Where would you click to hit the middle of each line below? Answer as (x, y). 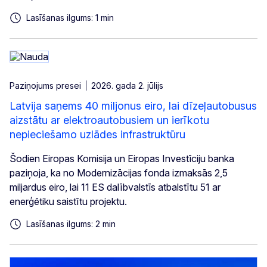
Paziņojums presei (45, 86)
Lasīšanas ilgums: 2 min (71, 224)
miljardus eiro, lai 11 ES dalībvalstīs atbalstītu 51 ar (115, 187)
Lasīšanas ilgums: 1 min (70, 18)
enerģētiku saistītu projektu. (68, 202)
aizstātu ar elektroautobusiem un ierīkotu (109, 120)
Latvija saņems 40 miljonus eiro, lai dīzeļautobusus (133, 106)
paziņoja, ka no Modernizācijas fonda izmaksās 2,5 (119, 173)
